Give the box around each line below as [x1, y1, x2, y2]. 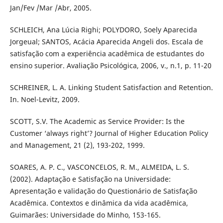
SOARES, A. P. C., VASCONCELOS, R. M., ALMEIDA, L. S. [9, 162, 189, 172]
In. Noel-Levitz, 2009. [9, 94, 80, 104]
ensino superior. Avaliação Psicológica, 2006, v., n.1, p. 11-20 [9, 60, 212, 70]
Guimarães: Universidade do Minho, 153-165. [9, 210, 161, 220]
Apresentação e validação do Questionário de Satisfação [9, 186, 197, 196]
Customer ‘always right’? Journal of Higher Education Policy [9, 128, 208, 138]
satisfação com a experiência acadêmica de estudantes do [9, 48, 204, 58]
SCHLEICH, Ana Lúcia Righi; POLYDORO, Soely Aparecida [9, 24, 197, 34]
